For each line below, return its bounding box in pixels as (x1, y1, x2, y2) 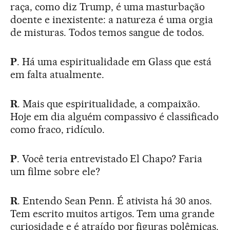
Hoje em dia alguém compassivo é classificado (10, 110, 219, 123)
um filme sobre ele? (10, 165, 100, 178)
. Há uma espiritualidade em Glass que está (16, 55, 212, 68)
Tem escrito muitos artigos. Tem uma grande (10, 207, 215, 220)
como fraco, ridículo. (10, 123, 105, 136)
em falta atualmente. (10, 68, 104, 81)
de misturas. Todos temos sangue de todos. (10, 26, 205, 39)
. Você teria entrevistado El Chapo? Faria (16, 152, 203, 165)
